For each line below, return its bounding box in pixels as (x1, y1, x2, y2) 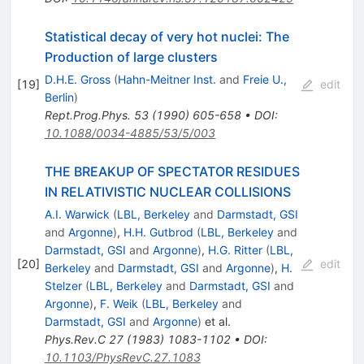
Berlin (44, 89, 74, 104)
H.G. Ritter (207, 242, 262, 257)
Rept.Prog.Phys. (44, 107, 131, 122)
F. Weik (99, 296, 138, 310)
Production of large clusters (44, 48, 218, 65)
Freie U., (242, 71, 287, 86)
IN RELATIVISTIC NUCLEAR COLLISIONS (44, 183, 291, 200)
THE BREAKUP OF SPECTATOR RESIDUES (44, 162, 300, 180)
